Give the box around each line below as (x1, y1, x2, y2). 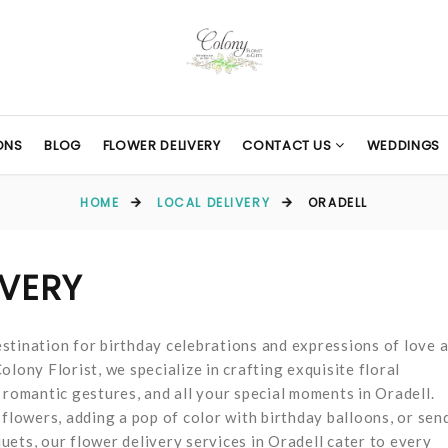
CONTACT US (242, 136, 336, 155)
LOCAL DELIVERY (157, 194, 271, 212)
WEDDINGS (366, 136, 441, 155)
